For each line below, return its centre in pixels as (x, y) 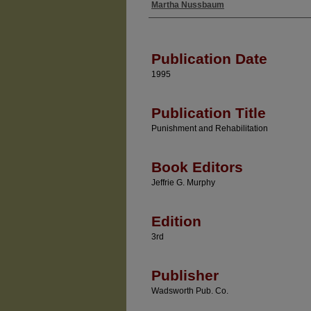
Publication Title (209, 113)
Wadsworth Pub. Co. (190, 291)
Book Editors (197, 167)
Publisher (185, 275)
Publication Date (209, 59)
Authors (172, 19)
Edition (176, 221)
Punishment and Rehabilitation (210, 128)
